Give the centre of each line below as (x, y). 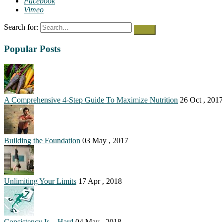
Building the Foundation (42, 141)
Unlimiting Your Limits (40, 181)
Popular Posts (32, 49)
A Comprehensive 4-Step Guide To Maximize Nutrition (91, 100)
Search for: (21, 27)
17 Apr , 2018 (100, 181)
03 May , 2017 (105, 141)
